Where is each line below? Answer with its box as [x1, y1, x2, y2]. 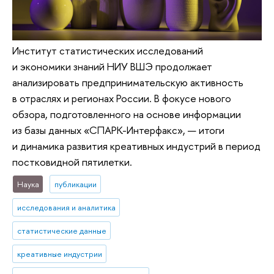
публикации [54, 178, 97, 190]
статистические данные [17, 224, 106, 236]
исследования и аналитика [17, 201, 116, 213]
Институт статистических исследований [12, 43, 203, 57]
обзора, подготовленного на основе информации [12, 106, 241, 121]
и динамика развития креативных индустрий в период [12, 138, 261, 153]
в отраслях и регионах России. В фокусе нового [12, 91, 231, 105]
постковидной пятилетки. [12, 154, 132, 169]
